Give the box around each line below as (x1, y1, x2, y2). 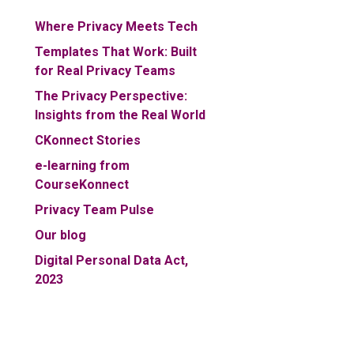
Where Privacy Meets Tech (35, 18, 198, 34)
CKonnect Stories (35, 132, 141, 148)
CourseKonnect (35, 176, 129, 192)
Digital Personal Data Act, (35, 252, 188, 268)
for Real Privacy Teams (35, 62, 175, 78)
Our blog (35, 227, 86, 243)
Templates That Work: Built (35, 43, 197, 59)
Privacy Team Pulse (35, 201, 154, 217)
